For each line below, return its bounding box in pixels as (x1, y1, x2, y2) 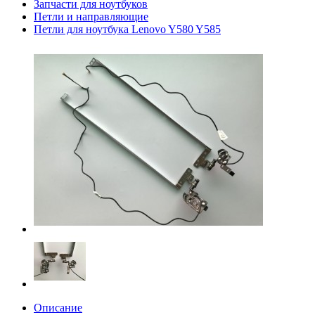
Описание (34, 302, 82, 314)
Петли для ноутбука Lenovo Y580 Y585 (34, 23, 221, 35)
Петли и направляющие (34, 11, 148, 22)
